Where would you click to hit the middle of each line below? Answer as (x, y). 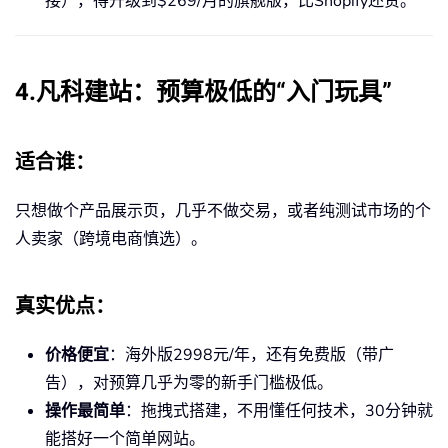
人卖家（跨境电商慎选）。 (111, 239)
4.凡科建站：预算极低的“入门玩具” (203, 93)
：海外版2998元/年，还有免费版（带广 (251, 355)
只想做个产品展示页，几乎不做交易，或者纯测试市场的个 (223, 211)
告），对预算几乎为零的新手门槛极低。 (189, 383)
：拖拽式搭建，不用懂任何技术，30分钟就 (279, 411)
